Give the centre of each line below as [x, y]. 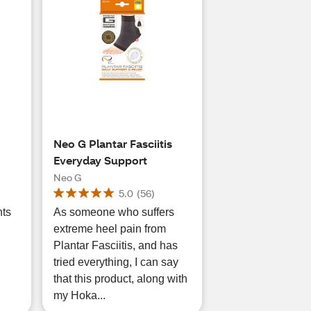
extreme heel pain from [109, 229]
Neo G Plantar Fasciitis [112, 143]
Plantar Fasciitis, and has [115, 245]
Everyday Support [100, 160]
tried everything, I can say [116, 262]
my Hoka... [79, 295]
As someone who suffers [114, 212]
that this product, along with [120, 279]
